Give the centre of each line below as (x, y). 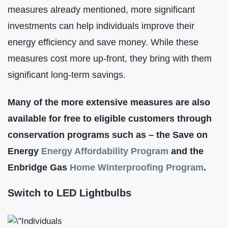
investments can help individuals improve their (101, 25)
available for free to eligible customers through (110, 118)
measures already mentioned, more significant (101, 9)
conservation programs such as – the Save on (108, 134)
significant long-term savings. (67, 74)
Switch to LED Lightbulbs (69, 193)
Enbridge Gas (39, 167)
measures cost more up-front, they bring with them (110, 58)
